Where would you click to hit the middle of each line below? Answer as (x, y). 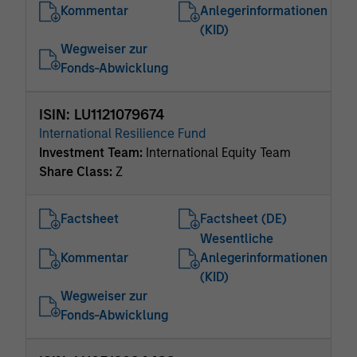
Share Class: (77, 172)
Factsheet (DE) (243, 218)
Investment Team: (92, 153)
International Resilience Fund (122, 133)
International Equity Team (218, 153)
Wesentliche (237, 239)
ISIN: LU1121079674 (102, 115)
